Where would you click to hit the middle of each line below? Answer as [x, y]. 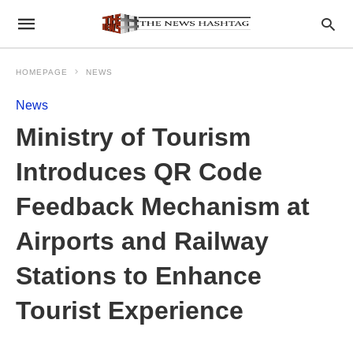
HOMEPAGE [42, 72]
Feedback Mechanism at [163, 206]
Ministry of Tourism [133, 137]
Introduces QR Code [139, 172]
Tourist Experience [130, 310]
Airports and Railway [142, 241]
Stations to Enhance [139, 276]
